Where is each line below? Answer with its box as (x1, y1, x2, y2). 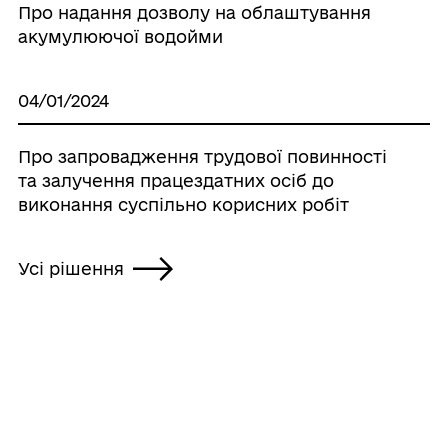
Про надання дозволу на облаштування (17, 3, 371, 22)
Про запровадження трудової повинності (17, 147, 387, 166)
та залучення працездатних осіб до (17, 171, 334, 190)
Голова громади (17, 427, 160, 446)
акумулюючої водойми (17, 27, 223, 46)
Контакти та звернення (17, 395, 225, 414)
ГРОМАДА (17, 355, 107, 374)
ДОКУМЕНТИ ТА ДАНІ (17, 407, 210, 426)
